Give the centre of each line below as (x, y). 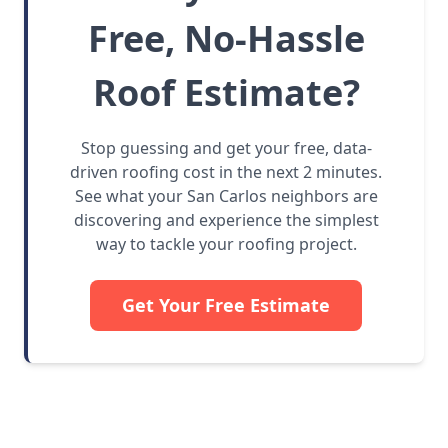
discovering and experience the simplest (226, 220)
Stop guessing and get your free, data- (226, 148)
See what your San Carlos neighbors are (226, 196)
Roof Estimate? (226, 93)
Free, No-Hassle (226, 39)
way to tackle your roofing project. (226, 244)
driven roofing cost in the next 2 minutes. (226, 172)
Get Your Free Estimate (226, 305)
